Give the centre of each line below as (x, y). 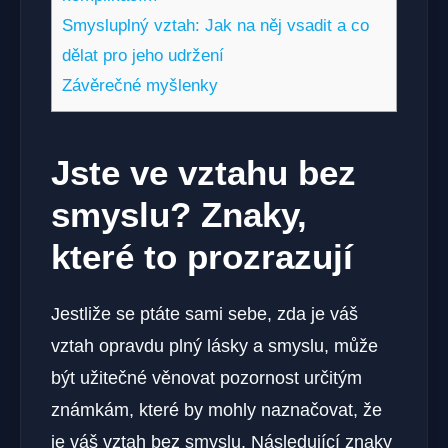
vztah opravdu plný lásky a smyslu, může (214, 346)
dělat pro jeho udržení (143, 56)
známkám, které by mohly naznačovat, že (216, 410)
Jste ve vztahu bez (203, 173)
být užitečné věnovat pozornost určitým (206, 378)
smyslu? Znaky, (179, 215)
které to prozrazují (202, 257)
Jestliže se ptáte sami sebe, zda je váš (204, 314)
